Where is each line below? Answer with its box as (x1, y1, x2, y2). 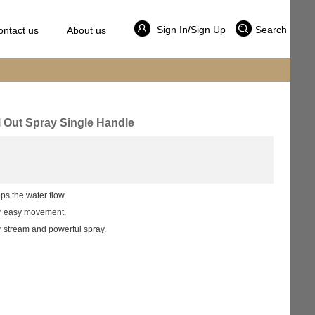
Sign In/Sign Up (153, 24, 226, 35)
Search (255, 24, 287, 35)
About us (66, 25, 106, 36)
